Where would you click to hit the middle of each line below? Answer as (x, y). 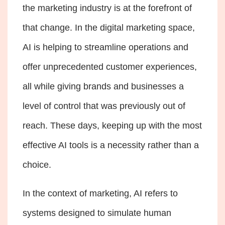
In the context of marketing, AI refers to (100, 194)
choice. (38, 165)
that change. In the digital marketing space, (109, 28)
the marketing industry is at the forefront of (107, 8)
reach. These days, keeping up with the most (112, 126)
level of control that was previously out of (104, 106)
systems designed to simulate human (97, 213)
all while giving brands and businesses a (103, 87)
